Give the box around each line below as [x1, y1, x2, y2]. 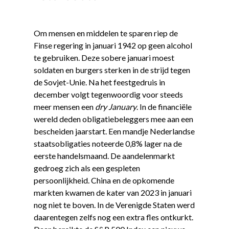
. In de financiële [136, 101, 192, 111]
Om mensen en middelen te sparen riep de [33, 28, 178, 38]
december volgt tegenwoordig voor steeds [33, 89, 183, 99]
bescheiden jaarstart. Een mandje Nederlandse [33, 126, 195, 136]
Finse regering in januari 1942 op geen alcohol [33, 40, 192, 50]
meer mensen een [33, 101, 95, 111]
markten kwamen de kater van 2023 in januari [33, 187, 192, 197]
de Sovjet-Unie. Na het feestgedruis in [33, 77, 165, 87]
